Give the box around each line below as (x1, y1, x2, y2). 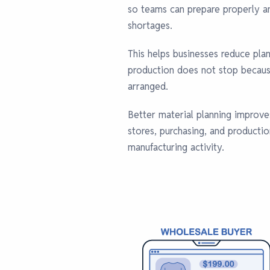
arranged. (128, 80, 168, 93)
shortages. (128, 19, 172, 32)
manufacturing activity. (128, 141, 224, 154)
